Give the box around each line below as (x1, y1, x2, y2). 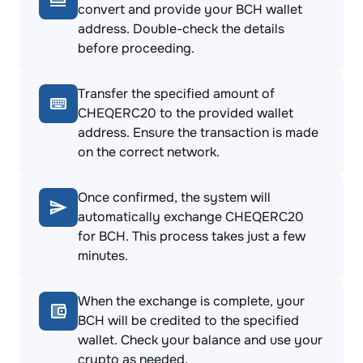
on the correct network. (78, 143, 220, 160)
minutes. (78, 247, 128, 264)
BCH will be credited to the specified (78, 312, 299, 329)
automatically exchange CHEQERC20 (78, 208, 304, 225)
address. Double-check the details (78, 20, 284, 37)
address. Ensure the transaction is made (78, 124, 318, 141)
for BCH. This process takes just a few (78, 228, 305, 245)
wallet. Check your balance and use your (78, 331, 322, 348)
